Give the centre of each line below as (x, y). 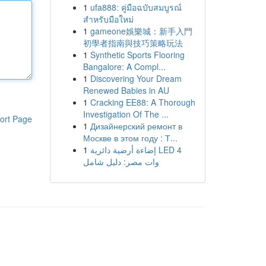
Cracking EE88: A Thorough (142, 102)
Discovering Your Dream (136, 78)
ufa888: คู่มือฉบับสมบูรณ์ (136, 7)
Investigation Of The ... (126, 114)
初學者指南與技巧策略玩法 (133, 43)
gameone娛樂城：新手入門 (141, 31)
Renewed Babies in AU (126, 90)
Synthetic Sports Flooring (137, 55)
